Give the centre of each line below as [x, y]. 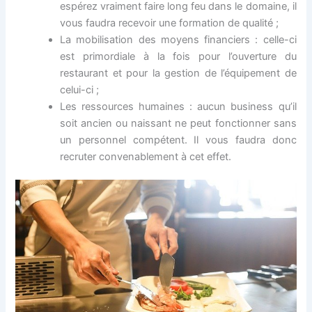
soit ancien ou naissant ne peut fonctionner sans [178, 123]
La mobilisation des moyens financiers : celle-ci [178, 39]
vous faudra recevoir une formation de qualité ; [170, 23]
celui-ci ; [80, 89]
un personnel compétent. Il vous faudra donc [178, 140]
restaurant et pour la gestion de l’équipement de [178, 73]
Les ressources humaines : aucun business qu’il [178, 106]
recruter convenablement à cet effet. [146, 156]
